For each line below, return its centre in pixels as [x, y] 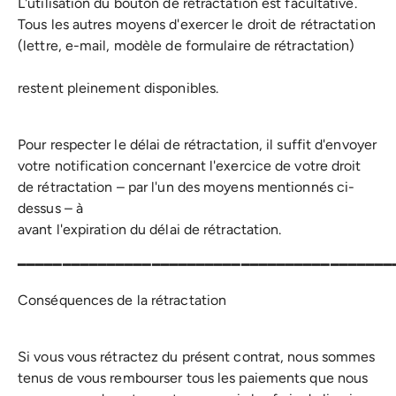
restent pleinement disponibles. [118, 88]
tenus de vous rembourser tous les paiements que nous [193, 377]
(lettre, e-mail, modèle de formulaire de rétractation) [187, 45]
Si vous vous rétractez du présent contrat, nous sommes [197, 356]
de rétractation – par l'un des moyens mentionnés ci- [187, 187]
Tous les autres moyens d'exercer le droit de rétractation [197, 24]
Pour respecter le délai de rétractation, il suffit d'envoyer [198, 144]
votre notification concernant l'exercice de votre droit [190, 165]
